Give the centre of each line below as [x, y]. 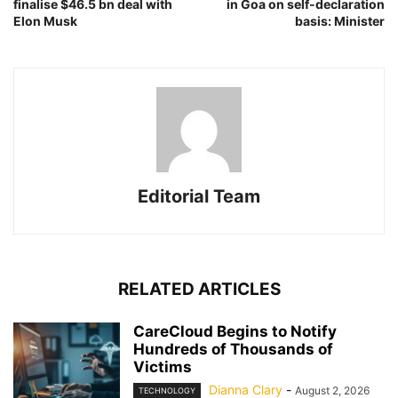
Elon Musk [45, 21]
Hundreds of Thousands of [233, 349]
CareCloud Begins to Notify [235, 331]
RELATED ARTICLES [199, 289]
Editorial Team [199, 196]
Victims [163, 367]
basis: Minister [340, 21]
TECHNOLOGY [167, 391]
